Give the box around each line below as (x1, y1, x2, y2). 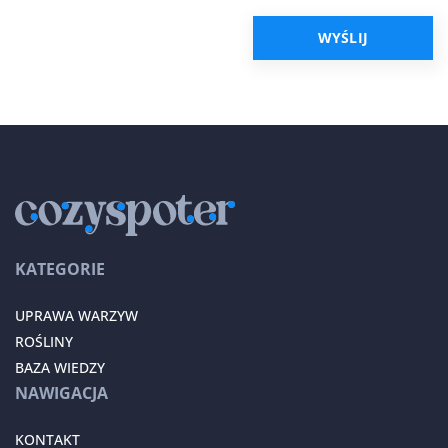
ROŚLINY (15, 331, 73, 351)
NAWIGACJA (15, 381, 108, 404)
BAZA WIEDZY (15, 357, 105, 377)
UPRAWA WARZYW (15, 305, 138, 325)
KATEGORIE (15, 257, 105, 280)
